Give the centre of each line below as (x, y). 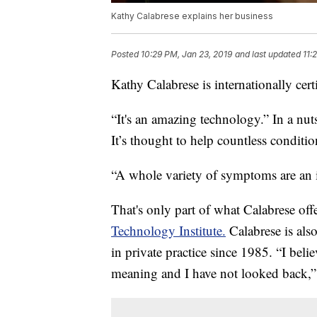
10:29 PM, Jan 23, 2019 (186, 54)
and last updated (268, 54)
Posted (126, 54)
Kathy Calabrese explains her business (192, 16)
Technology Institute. (168, 231)
